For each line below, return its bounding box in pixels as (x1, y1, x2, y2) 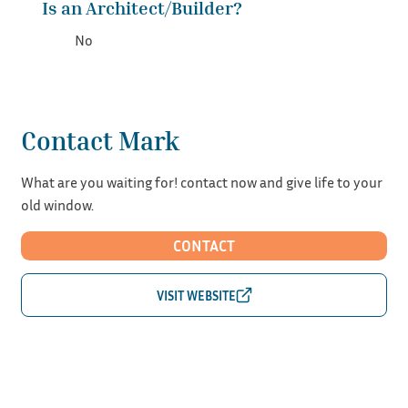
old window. (20, 195, 94, 214)
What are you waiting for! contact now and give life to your (20, 172, 382, 191)
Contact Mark (20, 125, 179, 156)
